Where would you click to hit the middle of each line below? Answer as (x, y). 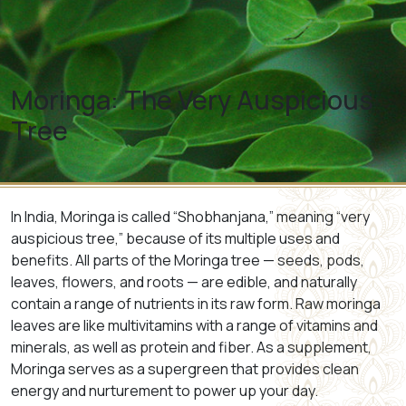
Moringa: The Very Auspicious (192, 100)
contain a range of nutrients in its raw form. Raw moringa (196, 304)
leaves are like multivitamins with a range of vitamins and (194, 326)
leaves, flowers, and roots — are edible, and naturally (184, 282)
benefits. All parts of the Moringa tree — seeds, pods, (188, 261)
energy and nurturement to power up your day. (164, 391)
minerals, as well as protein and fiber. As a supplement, (191, 348)
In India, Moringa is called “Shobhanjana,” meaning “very (190, 217)
